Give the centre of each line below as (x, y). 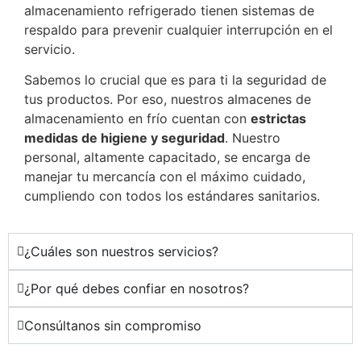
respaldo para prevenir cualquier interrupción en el (178, 29)
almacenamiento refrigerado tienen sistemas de (169, 10)
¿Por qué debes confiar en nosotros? (137, 289)
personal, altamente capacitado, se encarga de (167, 157)
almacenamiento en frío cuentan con (137, 118)
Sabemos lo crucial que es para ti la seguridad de (175, 79)
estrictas (278, 118)
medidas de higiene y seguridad (124, 137)
